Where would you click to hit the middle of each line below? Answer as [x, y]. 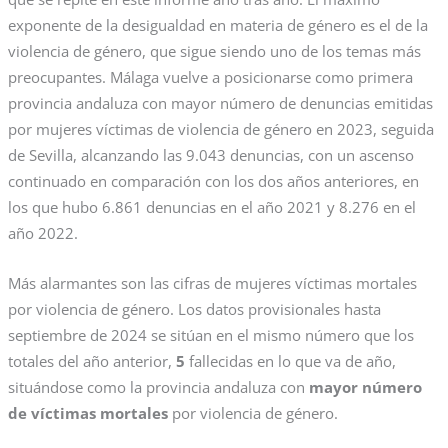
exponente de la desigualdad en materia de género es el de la [217, 25]
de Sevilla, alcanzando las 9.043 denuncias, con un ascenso [210, 155]
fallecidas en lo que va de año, [290, 360]
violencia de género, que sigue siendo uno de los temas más [214, 51]
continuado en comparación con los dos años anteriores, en [213, 181]
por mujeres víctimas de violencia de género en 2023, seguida [220, 129]
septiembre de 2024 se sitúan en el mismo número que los [210, 334]
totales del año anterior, [91, 360]
